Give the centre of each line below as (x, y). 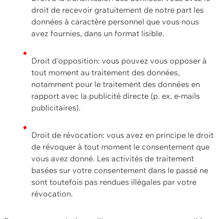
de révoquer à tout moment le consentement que (120, 146)
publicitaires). (56, 107)
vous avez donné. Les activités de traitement (113, 158)
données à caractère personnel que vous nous (115, 21)
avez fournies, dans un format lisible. (98, 33)
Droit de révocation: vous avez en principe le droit (122, 135)
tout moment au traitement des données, (106, 72)
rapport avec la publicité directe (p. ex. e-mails (116, 96)
